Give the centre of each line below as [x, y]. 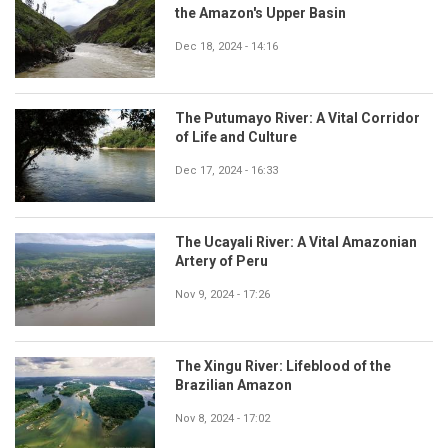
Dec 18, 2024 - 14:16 [226, 47]
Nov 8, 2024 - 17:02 [222, 419]
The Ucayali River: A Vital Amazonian [296, 242]
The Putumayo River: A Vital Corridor [297, 118]
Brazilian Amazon [233, 385]
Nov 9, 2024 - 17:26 [222, 295]
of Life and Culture [236, 137]
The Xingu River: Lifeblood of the [283, 366]
